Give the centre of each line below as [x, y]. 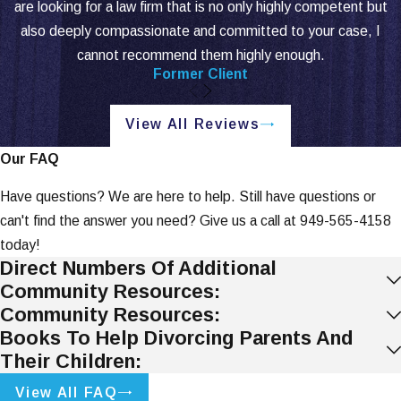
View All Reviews [193, 124]
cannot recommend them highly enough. [200, 55]
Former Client [200, 74]
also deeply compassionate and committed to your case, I [200, 31]
